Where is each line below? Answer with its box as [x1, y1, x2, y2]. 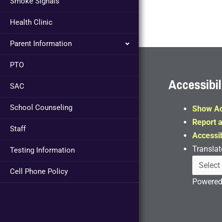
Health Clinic [10, 18, 53, 27]
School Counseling [10, 103, 72, 112]
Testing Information [10, 146, 75, 155]
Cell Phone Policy [10, 167, 68, 176]
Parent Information [10, 39, 72, 49]
